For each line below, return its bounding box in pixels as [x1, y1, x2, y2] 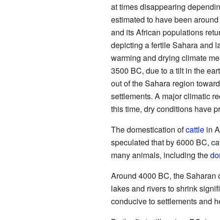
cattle [185, 123, 204, 135]
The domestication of [110, 123, 186, 135]
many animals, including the [110, 149, 210, 161]
